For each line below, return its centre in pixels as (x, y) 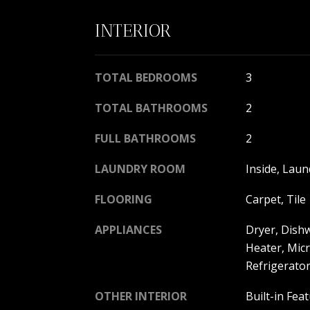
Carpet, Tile (275, 199)
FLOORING (124, 199)
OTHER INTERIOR (141, 296)
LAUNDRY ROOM (140, 169)
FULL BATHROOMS (145, 138)
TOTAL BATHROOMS (151, 108)
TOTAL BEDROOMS (146, 77)
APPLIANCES (128, 230)
